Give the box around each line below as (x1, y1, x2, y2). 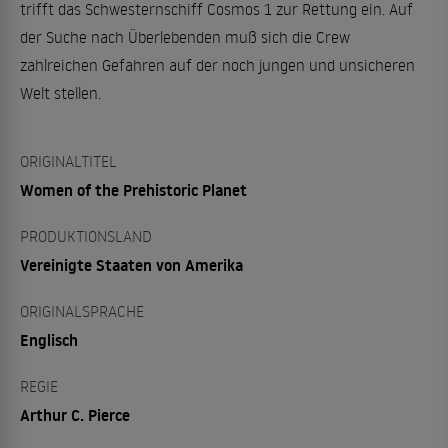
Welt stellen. (20, 82, 101, 103)
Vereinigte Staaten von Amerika (20, 253, 243, 276)
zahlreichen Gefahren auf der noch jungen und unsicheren (20, 54, 415, 75)
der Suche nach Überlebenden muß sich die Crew (20, 26, 350, 47)
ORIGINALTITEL (20, 150, 117, 171)
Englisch (20, 328, 78, 351)
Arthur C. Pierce (20, 403, 130, 426)
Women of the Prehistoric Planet (20, 178, 247, 201)
